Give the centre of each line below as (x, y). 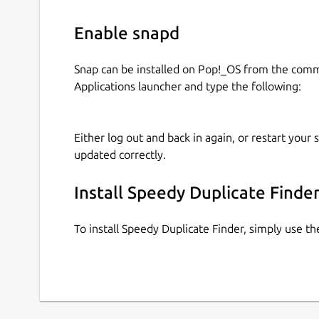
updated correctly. (120, 155)
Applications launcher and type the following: (188, 87)
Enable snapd (127, 33)
